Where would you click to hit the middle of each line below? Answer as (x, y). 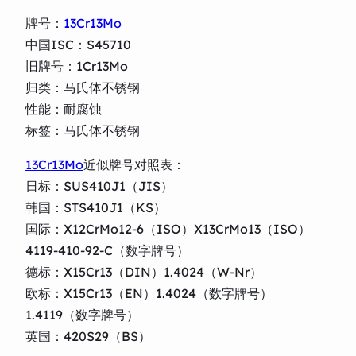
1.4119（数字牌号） (82, 314)
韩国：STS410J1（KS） (96, 207)
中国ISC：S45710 (78, 44)
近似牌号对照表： (134, 164)
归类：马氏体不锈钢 (83, 87)
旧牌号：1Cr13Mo (77, 66)
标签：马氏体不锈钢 (83, 130)
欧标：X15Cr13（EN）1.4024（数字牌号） (149, 293)
